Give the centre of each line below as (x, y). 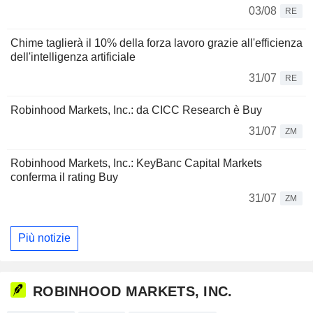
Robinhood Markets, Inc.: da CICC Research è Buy (136, 110)
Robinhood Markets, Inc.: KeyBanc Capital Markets (136, 163)
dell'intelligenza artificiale (73, 57)
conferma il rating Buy (64, 177)
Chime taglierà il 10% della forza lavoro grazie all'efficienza (156, 43)
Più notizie (44, 238)
